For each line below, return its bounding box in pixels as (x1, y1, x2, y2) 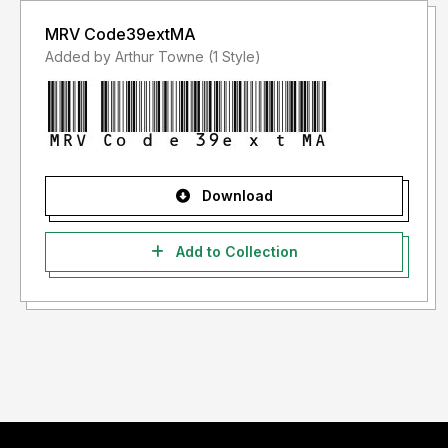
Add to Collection (171, 243, 298, 261)
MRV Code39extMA (45, 24, 196, 45)
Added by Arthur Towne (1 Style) (208, 48, 261, 66)
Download (197, 187, 273, 205)
